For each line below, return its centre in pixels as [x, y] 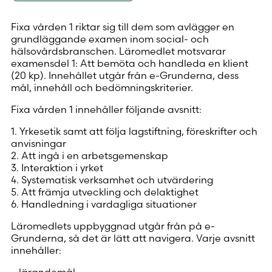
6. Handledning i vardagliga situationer [104, 204]
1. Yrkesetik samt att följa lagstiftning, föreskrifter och [134, 131]
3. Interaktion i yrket [57, 167]
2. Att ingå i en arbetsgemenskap [90, 155]
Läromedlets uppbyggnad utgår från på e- [113, 226]
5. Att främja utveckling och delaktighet [105, 192]
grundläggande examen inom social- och [110, 39]
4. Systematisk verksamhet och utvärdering [112, 179]
